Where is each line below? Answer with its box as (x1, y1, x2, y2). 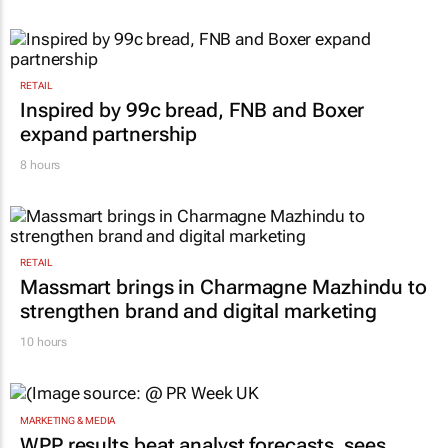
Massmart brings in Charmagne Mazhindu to (20, 275, 427, 300)
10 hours (20, 335, 68, 350)
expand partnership (20, 122, 198, 147)
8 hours (20, 158, 61, 173)
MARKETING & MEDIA (20, 414, 116, 426)
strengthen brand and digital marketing (20, 299, 378, 324)
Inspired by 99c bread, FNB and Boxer (20, 98, 365, 123)
